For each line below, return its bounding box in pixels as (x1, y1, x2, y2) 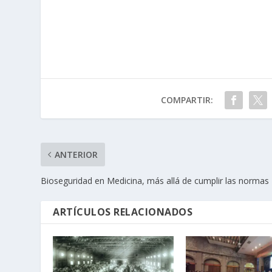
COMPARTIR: (160, 94, 213, 106)
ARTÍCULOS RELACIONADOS (53, 205, 193, 219)
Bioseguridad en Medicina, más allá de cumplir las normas (41, 175, 270, 187)
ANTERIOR (55, 149, 98, 161)
